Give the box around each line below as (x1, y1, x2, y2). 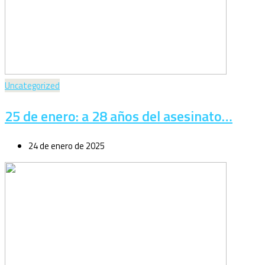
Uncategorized (5, 79, 60, 93)
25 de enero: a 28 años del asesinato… (5, 105, 232, 127)
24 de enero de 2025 (28, 139, 105, 153)
